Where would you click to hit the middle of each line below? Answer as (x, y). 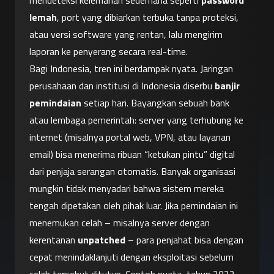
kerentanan (54, 240)
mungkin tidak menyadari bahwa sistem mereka (127, 189)
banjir (227, 86)
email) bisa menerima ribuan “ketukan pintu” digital (132, 154)
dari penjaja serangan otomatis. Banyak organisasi (132, 172)
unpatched (102, 240)
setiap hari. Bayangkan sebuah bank (155, 103)
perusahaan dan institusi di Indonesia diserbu (122, 86)
